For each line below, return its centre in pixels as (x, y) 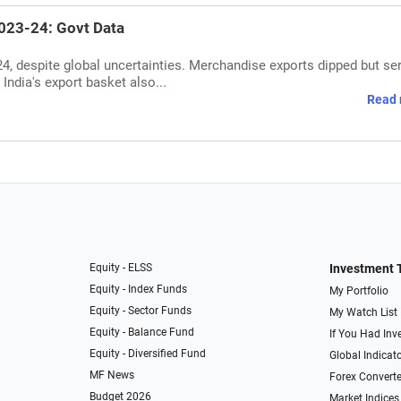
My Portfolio (358, 291)
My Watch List (363, 312)
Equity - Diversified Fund (148, 354)
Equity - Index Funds (139, 289)
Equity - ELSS (121, 268)
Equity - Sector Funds (141, 311)
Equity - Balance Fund (142, 332)
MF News (112, 375)
